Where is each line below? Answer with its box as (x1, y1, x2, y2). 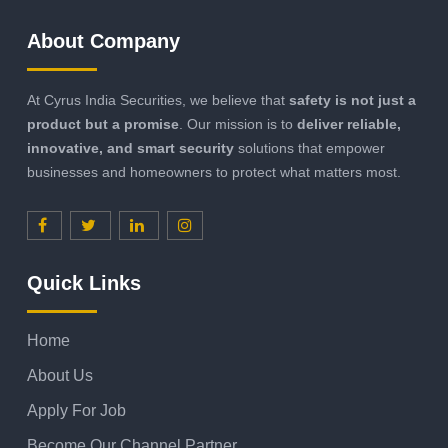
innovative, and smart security (27, 140, 234, 156)
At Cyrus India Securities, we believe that (27, 92, 289, 108)
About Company (27, 30, 180, 52)
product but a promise (27, 116, 179, 132)
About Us (27, 367, 93, 384)
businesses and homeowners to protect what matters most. (27, 164, 401, 180)
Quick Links (27, 272, 141, 294)
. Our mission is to (179, 116, 297, 132)
